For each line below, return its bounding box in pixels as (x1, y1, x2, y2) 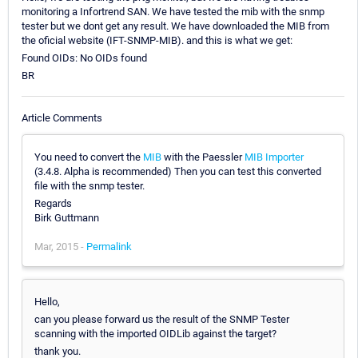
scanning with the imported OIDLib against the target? (34, 327, 276, 340)
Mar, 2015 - (34, 240, 86, 253)
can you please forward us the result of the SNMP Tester (34, 312, 289, 325)
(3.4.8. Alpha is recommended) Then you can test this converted (34, 165, 321, 177)
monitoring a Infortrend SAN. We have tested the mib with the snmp (22, 6, 324, 18)
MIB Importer (245, 150, 304, 163)
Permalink (86, 240, 132, 253)
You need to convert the (34, 150, 143, 163)
